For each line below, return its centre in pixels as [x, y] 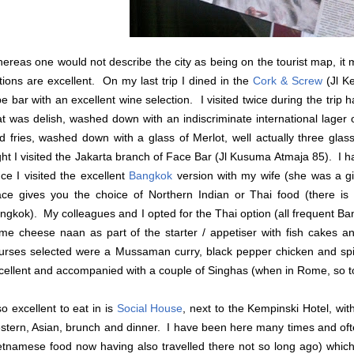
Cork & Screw [288, 81]
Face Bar [189, 157]
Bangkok [151, 176]
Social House [150, 309]
